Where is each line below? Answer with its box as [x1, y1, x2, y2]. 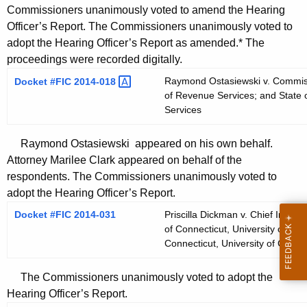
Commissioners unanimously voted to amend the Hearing [7, 4, 285, 16]
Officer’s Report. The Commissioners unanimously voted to [7, 21, 293, 33]
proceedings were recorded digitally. [7, 53, 182, 66]
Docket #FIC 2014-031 [14, 209, 116, 221]
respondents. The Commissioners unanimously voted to [7, 171, 277, 183]
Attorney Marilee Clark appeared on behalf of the [7, 154, 242, 167]
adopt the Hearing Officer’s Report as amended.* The [7, 37, 265, 49]
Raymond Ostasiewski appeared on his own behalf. [7, 138, 273, 150]
